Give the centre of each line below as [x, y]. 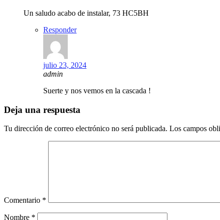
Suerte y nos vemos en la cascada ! [97, 91]
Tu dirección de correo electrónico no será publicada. [86, 129]
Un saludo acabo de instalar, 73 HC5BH [86, 13]
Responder [60, 30]
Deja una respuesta [42, 110]
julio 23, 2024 [65, 65]
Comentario [23, 200]
